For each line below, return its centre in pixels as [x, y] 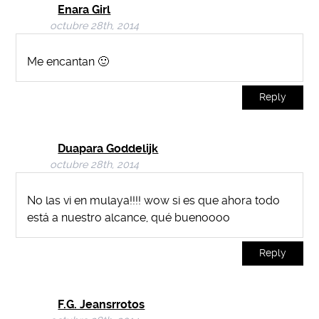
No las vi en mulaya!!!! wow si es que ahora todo [154, 200]
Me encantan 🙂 [68, 62]
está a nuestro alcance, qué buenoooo [129, 217]
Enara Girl [84, 10]
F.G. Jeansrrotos [101, 304]
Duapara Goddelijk [108, 149]
